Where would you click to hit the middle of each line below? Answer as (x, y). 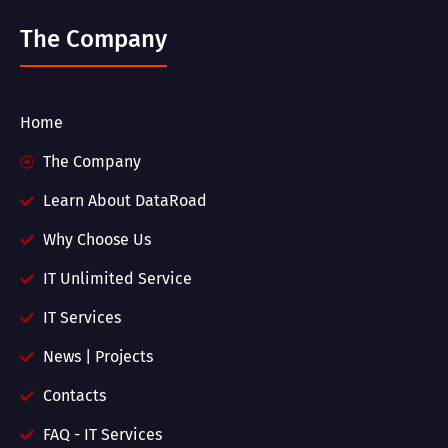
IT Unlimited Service (117, 279)
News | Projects (97, 357)
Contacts (74, 396)
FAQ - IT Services (102, 435)
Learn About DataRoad (124, 201)
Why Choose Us (96, 240)
